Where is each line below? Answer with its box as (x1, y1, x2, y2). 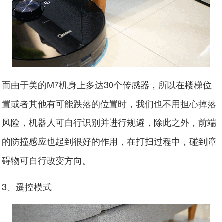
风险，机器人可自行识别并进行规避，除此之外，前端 (2, 115, 217, 128)
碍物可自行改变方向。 (2, 153, 92, 166)
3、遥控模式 (2, 179, 52, 193)
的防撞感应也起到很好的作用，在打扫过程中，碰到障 (2, 134, 217, 147)
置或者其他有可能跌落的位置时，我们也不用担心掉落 (2, 96, 217, 110)
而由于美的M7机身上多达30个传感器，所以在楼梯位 (2, 77, 212, 91)
